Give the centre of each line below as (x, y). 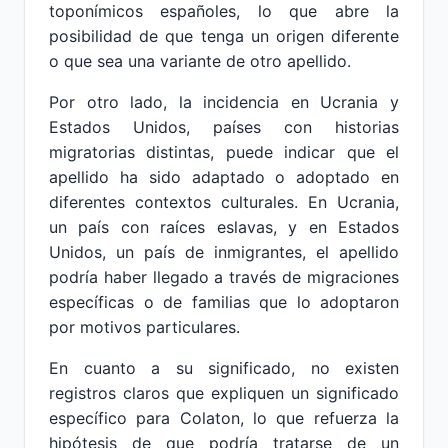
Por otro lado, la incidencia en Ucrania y (224, 102)
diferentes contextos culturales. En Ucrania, (224, 202)
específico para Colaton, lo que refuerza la (224, 418)
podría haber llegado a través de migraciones (224, 277)
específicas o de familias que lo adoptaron (224, 302)
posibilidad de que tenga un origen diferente (224, 36)
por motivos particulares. (144, 327)
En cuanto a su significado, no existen (224, 368)
